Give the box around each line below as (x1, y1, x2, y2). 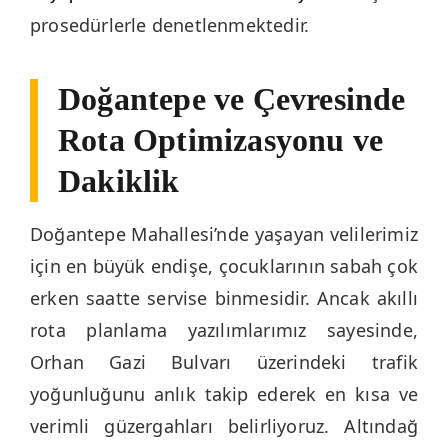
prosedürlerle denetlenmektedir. (30, 12, 310, 37)
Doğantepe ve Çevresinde (58, 81, 406, 118)
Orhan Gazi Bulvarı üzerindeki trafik (30, 350, 418, 375)
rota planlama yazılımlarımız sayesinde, (30, 318, 418, 343)
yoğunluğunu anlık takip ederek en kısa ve (30, 382, 418, 407)
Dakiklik (58, 163, 180, 200)
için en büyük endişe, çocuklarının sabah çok (30, 254, 418, 279)
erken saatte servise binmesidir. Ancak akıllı (30, 286, 418, 311)
